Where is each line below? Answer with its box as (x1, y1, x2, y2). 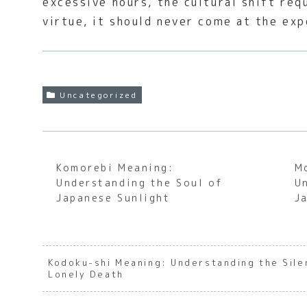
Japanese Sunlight (56, 191, 171, 205)
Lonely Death (48, 268, 124, 281)
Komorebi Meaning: (56, 161, 174, 175)
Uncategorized (60, 88, 138, 101)
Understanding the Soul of (56, 176, 223, 190)
